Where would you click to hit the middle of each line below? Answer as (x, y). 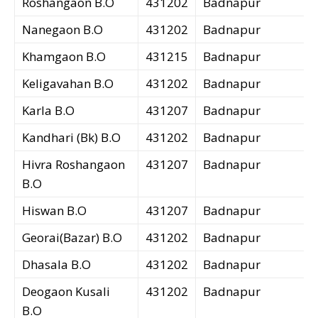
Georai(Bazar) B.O (72, 238)
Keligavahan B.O (68, 84)
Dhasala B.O (56, 265)
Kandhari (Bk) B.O (71, 138)
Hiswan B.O (54, 211)
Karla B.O (48, 111)
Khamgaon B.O (64, 57)
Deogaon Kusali (66, 292)
